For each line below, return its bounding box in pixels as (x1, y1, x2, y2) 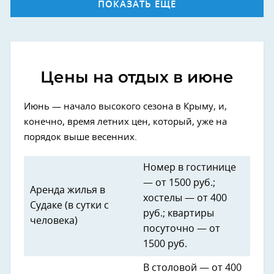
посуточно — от (143, 224, 220, 234)
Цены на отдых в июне (40, 67, 234, 87)
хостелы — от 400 (143, 193, 227, 204)
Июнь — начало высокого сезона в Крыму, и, (24, 102, 227, 112)
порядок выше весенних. (24, 133, 137, 143)
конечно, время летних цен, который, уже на (24, 117, 227, 127)
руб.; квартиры (143, 209, 214, 219)
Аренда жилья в (30, 185, 105, 196)
